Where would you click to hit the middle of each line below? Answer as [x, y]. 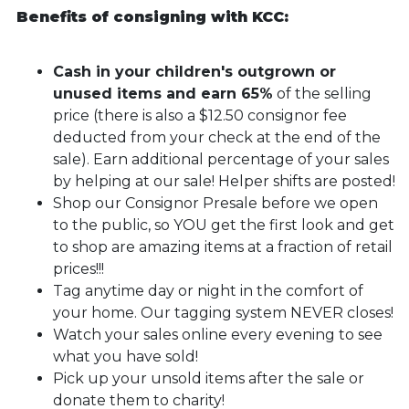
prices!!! [78, 269]
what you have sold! [125, 357]
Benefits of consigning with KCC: [152, 17]
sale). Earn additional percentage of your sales [220, 160]
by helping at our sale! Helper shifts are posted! [224, 182]
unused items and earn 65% [163, 94]
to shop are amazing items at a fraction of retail [222, 247]
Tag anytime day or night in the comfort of [208, 291]
